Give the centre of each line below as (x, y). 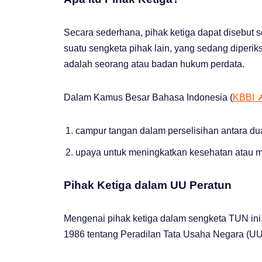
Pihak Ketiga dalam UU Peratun (148, 185)
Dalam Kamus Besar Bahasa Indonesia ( (148, 97)
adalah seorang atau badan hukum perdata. (156, 64)
